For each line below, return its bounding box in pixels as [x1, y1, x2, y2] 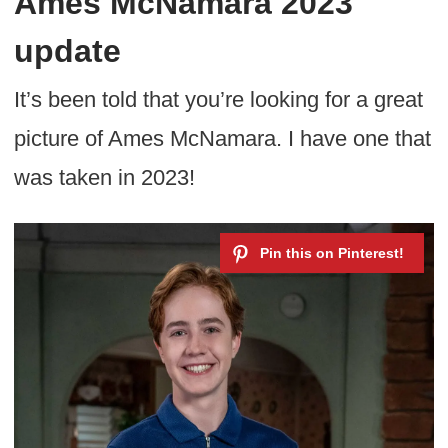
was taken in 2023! [13, 165, 195, 191]
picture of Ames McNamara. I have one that [13, 126, 431, 152]
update [13, 33, 121, 70]
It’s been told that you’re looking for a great [13, 87, 423, 113]
